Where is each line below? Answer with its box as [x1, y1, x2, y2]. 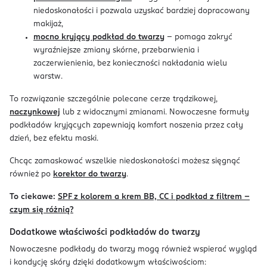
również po [10, 170, 53, 178]
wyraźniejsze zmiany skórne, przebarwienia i [33, 46, 199, 54]
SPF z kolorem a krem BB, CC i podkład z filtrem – [58, 193, 250, 201]
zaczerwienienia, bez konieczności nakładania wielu [33, 60, 227, 67]
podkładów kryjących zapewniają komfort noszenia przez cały [10, 122, 243, 129]
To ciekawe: [10, 193, 55, 201]
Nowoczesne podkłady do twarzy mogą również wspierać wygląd [10, 246, 257, 253]
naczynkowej [10, 108, 60, 116]
